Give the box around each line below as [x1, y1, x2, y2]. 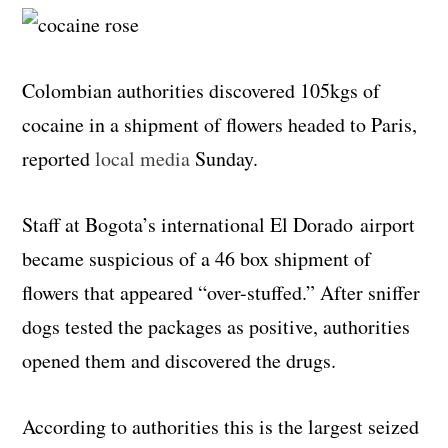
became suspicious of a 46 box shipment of [22, 244, 372, 272]
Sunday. [190, 144, 259, 172]
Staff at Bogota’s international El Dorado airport [22, 210, 416, 238]
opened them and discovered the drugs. [22, 346, 337, 374]
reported [22, 144, 96, 172]
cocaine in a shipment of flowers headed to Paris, [22, 110, 418, 138]
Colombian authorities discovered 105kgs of [22, 76, 381, 104]
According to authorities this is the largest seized [22, 412, 420, 440]
